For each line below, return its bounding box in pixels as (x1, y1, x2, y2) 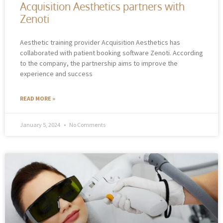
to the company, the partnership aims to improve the (20, 58, 178, 68)
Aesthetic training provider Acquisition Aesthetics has (20, 37, 180, 47)
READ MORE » (20, 94, 55, 102)
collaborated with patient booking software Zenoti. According (20, 48, 203, 57)
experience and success (20, 69, 93, 78)
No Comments (68, 120, 106, 128)
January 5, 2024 (20, 120, 61, 128)
